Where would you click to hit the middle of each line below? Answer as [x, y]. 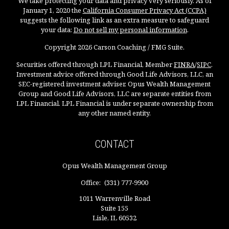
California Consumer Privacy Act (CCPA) [144, 10]
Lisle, [101, 218]
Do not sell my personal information [130, 30]
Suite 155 [114, 208]
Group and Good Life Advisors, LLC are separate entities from [114, 94]
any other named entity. [114, 113]
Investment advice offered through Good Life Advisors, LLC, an [114, 74]
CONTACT [114, 144]
